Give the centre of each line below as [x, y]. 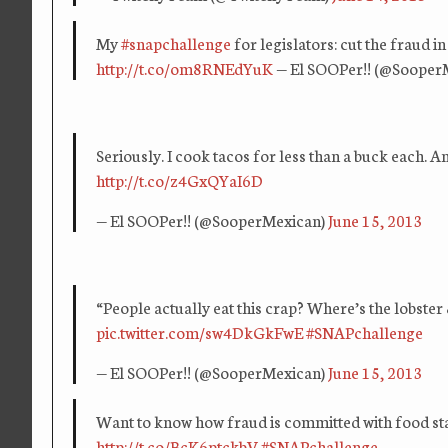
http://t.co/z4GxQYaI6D [179, 180]
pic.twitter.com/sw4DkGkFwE [199, 332]
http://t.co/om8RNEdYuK [184, 68]
